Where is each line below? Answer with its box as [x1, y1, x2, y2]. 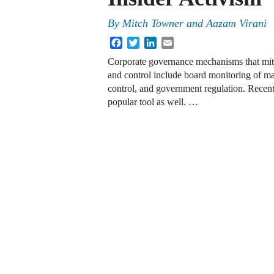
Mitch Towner [122, 17, 183, 30]
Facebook [122, 36, 160, 47]
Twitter [139, 36, 167, 47]
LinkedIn [157, 36, 192, 47]
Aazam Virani [206, 17, 267, 30]
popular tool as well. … [108, 97, 198, 108]
